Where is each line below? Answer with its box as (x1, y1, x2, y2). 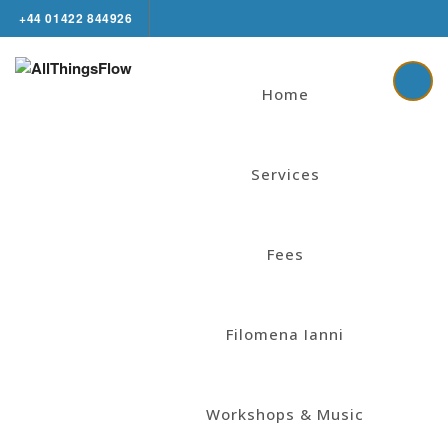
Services (250, 163, 320, 184)
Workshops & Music (206, 403, 364, 424)
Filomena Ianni (226, 323, 344, 344)
